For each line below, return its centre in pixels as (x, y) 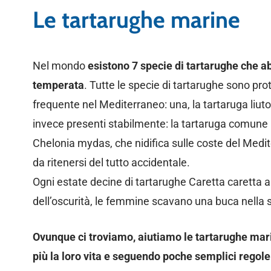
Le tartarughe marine (136, 19)
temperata (58, 85)
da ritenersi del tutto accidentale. (111, 162)
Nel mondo (60, 65)
